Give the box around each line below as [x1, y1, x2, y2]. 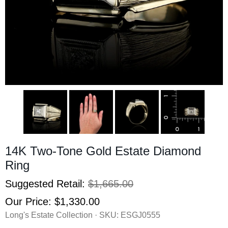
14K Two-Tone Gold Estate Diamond [5, 144, 201, 158]
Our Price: [5, 195, 54, 207]
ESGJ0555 [121, 210, 160, 219]
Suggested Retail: [5, 178, 88, 189]
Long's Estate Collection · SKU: [5, 210, 121, 219]
